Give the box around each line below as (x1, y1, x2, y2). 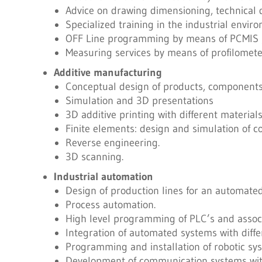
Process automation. (65, 198, 156, 211)
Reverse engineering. (65, 136, 160, 149)
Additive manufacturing (53, 66, 162, 79)
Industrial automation (53, 170, 153, 183)
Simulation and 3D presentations (65, 94, 213, 107)
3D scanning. (65, 150, 123, 163)
